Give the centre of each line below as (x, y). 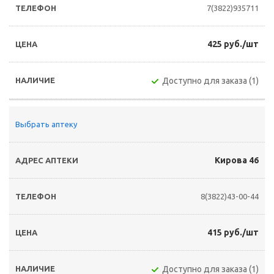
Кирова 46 (237, 160)
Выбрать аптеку (46, 124)
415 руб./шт (233, 232)
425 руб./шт (233, 44)
